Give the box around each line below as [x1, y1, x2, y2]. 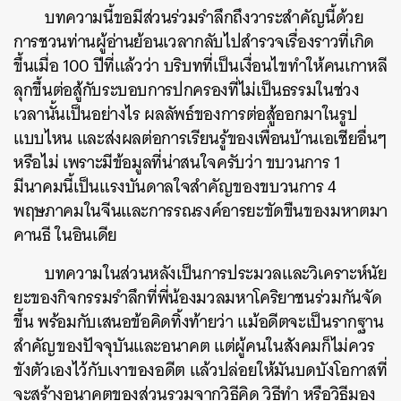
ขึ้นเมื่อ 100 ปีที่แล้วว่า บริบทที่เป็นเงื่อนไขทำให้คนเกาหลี [13, 51, 388, 81]
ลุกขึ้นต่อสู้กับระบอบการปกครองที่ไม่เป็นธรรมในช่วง [13, 75, 360, 105]
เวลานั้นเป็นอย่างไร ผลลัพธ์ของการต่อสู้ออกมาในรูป [13, 99, 358, 129]
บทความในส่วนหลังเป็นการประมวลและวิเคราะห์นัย [45, 259, 388, 288]
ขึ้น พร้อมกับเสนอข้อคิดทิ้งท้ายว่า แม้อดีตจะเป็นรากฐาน [13, 307, 384, 337]
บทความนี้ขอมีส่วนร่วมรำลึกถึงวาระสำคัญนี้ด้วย [45, 3, 364, 32]
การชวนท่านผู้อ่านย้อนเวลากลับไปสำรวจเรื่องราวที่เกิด [13, 27, 374, 56]
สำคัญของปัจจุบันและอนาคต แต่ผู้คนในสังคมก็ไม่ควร [13, 331, 376, 361]
